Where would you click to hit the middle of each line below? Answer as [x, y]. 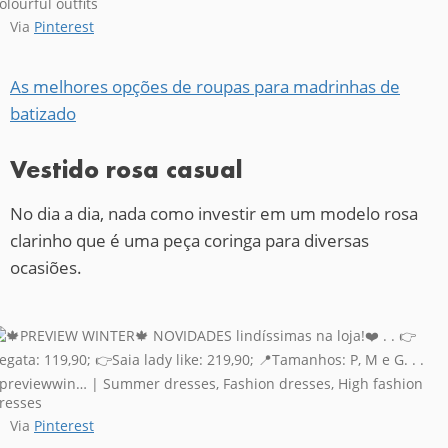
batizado [43, 113]
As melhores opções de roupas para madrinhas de [205, 86]
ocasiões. [46, 267]
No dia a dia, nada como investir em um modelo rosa [214, 213]
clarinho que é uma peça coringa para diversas [189, 240]
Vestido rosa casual [126, 169]
